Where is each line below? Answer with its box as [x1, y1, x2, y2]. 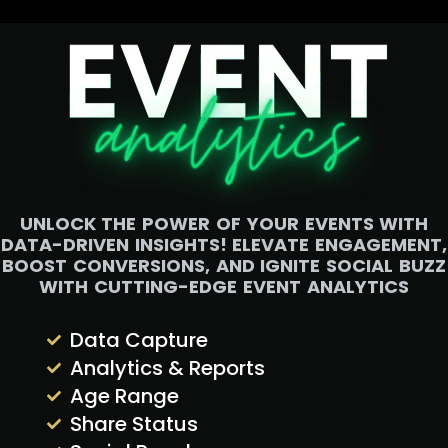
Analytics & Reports [69, 353, 265, 382]
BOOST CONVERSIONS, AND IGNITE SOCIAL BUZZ [2, 252, 446, 278]
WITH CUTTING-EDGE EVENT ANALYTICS [39, 273, 409, 299]
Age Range [69, 381, 179, 410]
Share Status [69, 409, 198, 438]
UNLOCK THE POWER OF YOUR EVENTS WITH [19, 210, 429, 236]
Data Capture [69, 325, 208, 354]
